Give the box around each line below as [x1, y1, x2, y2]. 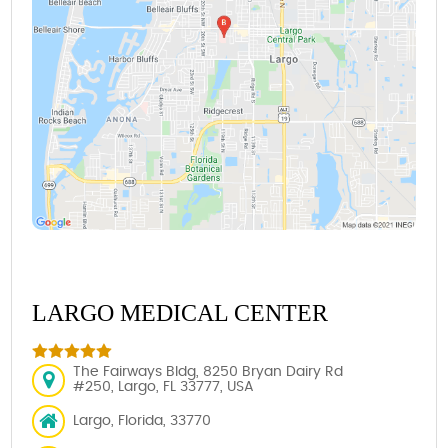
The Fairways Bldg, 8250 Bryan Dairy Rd [73, 365, 344, 380]
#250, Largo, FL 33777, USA [73, 380, 255, 395]
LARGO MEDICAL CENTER [32, 299, 329, 326]
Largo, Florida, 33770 [73, 413, 212, 428]
